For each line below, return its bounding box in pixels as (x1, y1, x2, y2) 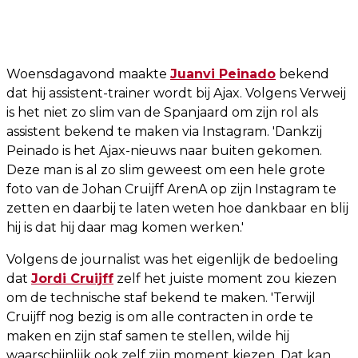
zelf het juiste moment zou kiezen (113, 270, 336, 286)
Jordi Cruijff (31, 270, 113, 286)
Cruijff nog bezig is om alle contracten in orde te (6, 308, 313, 324)
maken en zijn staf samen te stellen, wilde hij (6, 328, 289, 344)
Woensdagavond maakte (6, 66, 170, 82)
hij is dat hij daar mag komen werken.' (6, 219, 244, 235)
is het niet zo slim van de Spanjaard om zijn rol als (6, 104, 318, 120)
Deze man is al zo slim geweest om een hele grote (6, 161, 325, 177)
